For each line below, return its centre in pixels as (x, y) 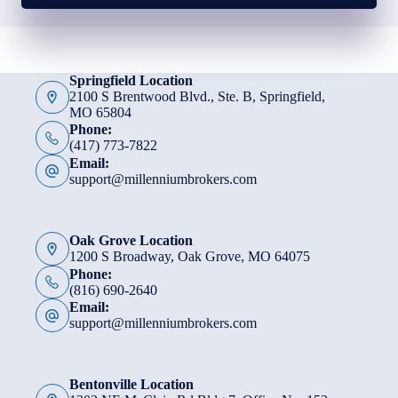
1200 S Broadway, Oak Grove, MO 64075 (189, 257)
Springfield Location (131, 81)
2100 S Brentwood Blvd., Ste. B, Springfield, (197, 97)
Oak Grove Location (131, 241)
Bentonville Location (131, 384)
